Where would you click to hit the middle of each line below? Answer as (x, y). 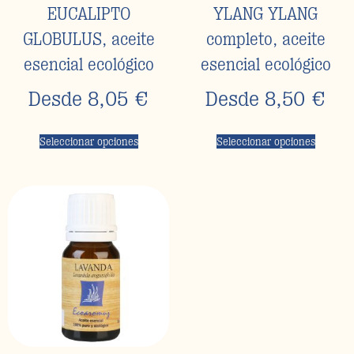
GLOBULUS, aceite (88, 39)
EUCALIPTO (88, 13)
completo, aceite (265, 39)
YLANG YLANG (265, 13)
